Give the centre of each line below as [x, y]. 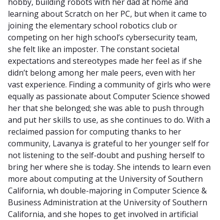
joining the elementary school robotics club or [93, 25]
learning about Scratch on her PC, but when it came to [107, 14]
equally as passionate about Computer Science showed [109, 96]
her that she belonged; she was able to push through [106, 108]
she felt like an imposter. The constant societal [94, 49]
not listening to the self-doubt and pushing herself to [106, 155]
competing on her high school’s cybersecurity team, [103, 37]
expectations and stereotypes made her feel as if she [105, 61]
